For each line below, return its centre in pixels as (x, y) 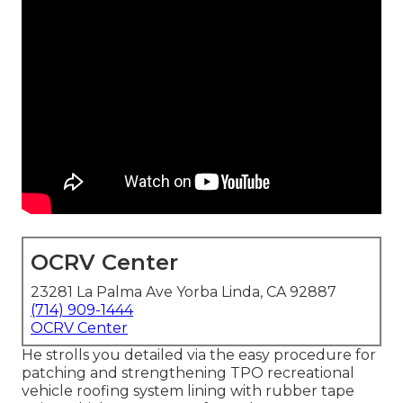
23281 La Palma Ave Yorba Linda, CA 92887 (184, 292)
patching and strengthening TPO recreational (188, 373)
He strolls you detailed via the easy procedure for (199, 355)
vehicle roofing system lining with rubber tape (188, 391)
